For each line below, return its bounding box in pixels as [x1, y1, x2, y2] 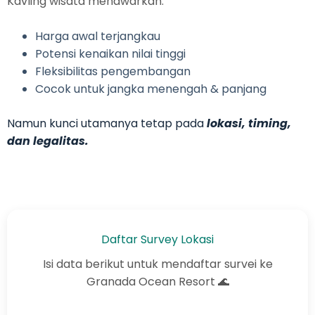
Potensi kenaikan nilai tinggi [35, 45, 186, 62]
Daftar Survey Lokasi [101, 231, 214, 247]
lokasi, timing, [207, 115, 291, 131]
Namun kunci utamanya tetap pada [7, 115, 207, 131]
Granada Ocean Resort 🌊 [86, 273, 229, 290]
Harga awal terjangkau [35, 27, 160, 44]
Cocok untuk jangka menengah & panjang [35, 80, 266, 97]
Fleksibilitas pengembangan [35, 63, 191, 79]
